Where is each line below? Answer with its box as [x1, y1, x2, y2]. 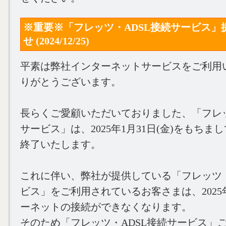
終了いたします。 [20, 139, 101, 150]
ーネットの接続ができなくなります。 [20, 201, 192, 212]
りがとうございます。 [20, 76, 121, 87]
